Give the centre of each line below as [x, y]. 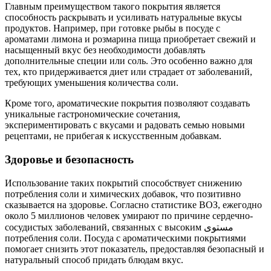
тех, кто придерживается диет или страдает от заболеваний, [129, 72]
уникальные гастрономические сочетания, [93, 114]
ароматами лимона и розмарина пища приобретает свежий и [130, 39]
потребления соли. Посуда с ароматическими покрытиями [126, 238]
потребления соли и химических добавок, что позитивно [123, 194]
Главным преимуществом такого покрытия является [113, 7]
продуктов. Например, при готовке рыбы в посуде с [113, 28]
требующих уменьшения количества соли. [92, 83]
